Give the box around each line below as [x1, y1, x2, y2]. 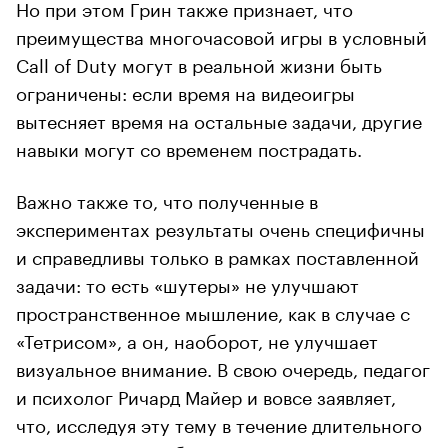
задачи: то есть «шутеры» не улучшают [16, 269, 359, 298]
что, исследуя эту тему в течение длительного [16, 409, 422, 438]
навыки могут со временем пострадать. [16, 133, 362, 162]
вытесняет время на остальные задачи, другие [16, 105, 422, 134]
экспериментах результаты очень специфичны [16, 213, 425, 242]
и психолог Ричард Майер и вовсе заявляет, [16, 381, 396, 410]
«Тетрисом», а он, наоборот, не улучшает [16, 325, 378, 354]
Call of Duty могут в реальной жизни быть [16, 49, 382, 78]
